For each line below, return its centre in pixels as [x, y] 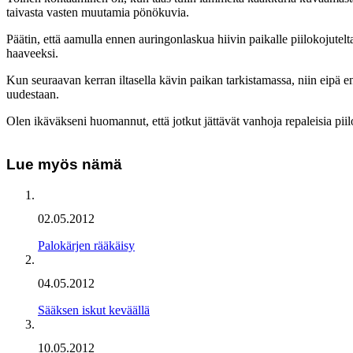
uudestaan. [33, 94]
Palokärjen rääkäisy [86, 245]
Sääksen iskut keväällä [94, 310]
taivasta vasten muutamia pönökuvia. [98, 12]
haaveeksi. [32, 53]
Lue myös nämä [64, 164]
